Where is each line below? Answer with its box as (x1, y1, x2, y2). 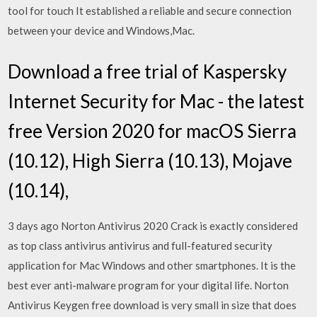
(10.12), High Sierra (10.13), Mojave (8, 149, 293, 172)
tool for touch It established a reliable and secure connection (8, 4, 292, 17)
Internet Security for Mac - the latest (8, 89, 305, 113)
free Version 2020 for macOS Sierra (8, 119, 297, 142)
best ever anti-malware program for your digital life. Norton (8, 278, 289, 292)
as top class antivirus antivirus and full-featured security (8, 238, 273, 252)
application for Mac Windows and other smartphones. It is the (8, 258, 296, 272)
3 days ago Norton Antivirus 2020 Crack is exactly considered (8, 219, 299, 232)
